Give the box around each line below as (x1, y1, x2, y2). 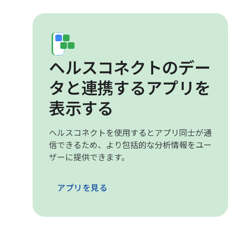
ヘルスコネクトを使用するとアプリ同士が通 (49, 128, 212, 138)
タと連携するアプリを (49, 78, 211, 99)
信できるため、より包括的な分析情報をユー (49, 140, 212, 151)
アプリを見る (57, 183, 107, 193)
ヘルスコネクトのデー (49, 58, 211, 78)
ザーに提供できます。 (49, 153, 129, 163)
